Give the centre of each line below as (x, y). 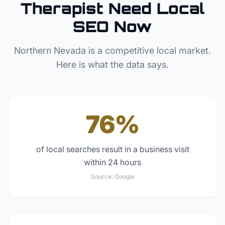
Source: (102, 177)
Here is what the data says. (113, 65)
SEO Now (113, 26)
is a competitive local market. (148, 50)
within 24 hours (113, 162)
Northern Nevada (50, 50)
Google (124, 177)
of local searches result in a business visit (113, 149)
